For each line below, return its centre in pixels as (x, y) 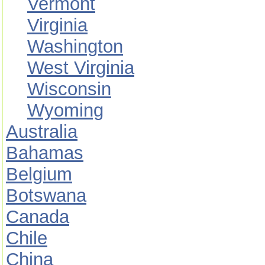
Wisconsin (69, 89)
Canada (38, 217)
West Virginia (81, 68)
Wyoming (65, 110)
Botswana (46, 195)
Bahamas (45, 153)
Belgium (39, 174)
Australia (42, 132)
